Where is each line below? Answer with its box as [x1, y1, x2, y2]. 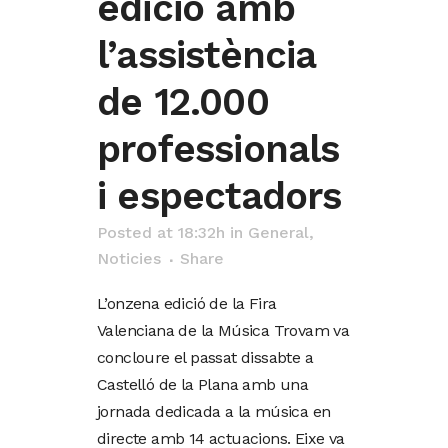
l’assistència [97, 33, 316, 78]
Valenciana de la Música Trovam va [97, 321, 350, 341]
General [248, 223, 309, 243]
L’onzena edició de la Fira [97, 294, 277, 314]
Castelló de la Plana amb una [97, 375, 309, 395]
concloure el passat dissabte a [97, 348, 313, 368]
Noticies [97, 249, 161, 269]
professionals [97, 127, 340, 172]
